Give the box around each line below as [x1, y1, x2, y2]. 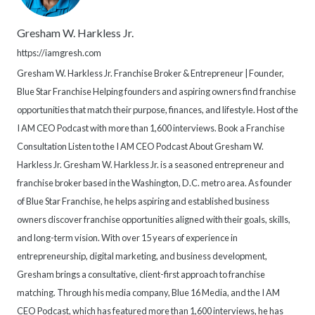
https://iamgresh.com [17, 47, 101, 59]
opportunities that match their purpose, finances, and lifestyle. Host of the [17, 104, 298, 116]
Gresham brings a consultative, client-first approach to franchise [17, 269, 265, 281]
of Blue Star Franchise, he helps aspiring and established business [17, 195, 269, 207]
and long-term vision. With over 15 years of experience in [17, 232, 238, 244]
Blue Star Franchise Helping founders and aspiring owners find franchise [17, 86, 296, 98]
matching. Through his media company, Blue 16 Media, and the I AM [17, 287, 280, 299]
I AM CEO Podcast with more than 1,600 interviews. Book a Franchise [17, 122, 285, 134]
